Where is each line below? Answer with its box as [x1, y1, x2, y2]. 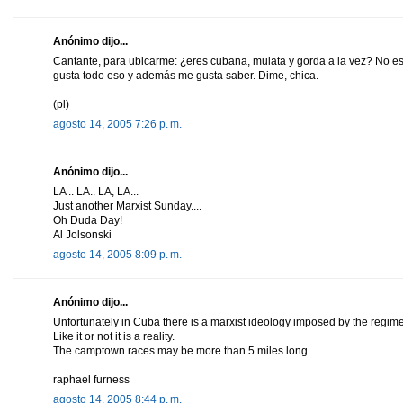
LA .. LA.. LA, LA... [53, 184, 139, 198]
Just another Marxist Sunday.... [53, 199, 201, 212]
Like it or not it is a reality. [53, 329, 175, 343]
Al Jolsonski [53, 228, 112, 241]
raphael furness [53, 372, 130, 386]
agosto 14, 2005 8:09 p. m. [53, 247, 182, 261]
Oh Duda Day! [53, 213, 122, 227]
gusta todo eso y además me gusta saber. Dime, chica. [53, 68, 318, 82]
